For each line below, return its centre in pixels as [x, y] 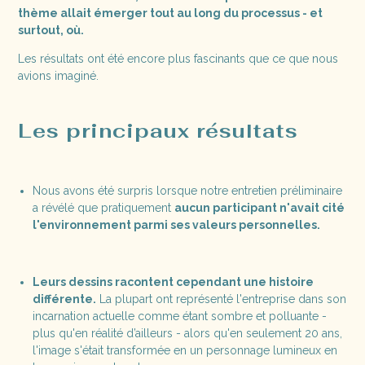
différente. [64, 299]
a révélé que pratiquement [103, 207]
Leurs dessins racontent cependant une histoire [173, 281]
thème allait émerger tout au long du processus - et [171, 13]
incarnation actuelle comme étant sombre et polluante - [179, 316]
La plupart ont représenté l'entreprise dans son [221, 299]
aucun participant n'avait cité [259, 207]
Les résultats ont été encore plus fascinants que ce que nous [178, 58]
